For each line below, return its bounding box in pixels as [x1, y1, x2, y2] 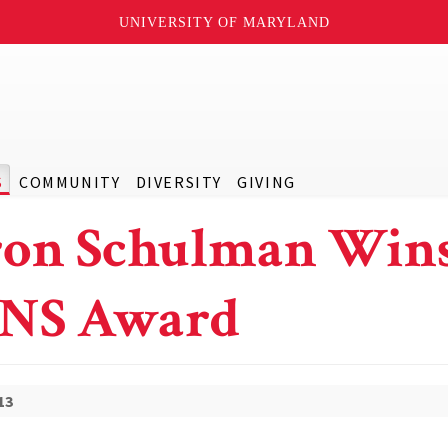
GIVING [237, 172, 296, 192]
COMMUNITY [18, 172, 121, 192]
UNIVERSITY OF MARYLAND [118, 14, 330, 30]
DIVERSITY [135, 172, 222, 192]
